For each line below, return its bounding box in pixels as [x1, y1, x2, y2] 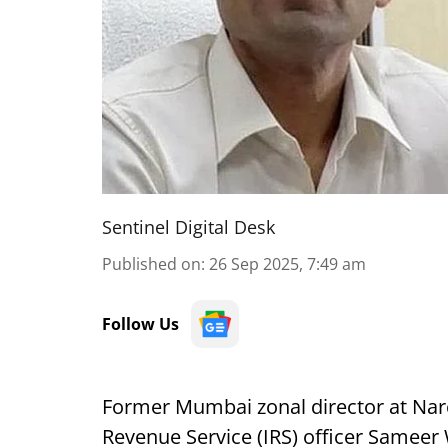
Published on [102, 253, 201, 275]
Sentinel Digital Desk [102, 215, 275, 239]
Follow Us [102, 313, 179, 335]
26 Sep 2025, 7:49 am [209, 253, 366, 275]
